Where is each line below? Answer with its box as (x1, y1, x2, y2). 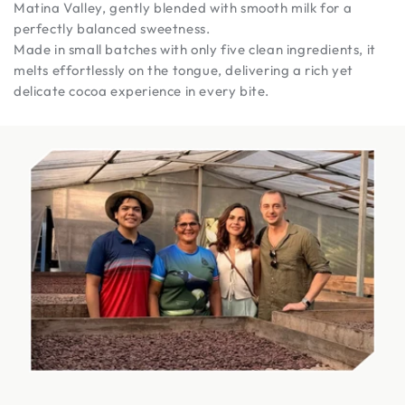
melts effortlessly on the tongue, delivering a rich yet (14, 61, 354, 79)
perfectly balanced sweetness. (14, 19, 211, 37)
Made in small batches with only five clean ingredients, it (14, 40, 376, 58)
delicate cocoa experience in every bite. (14, 81, 270, 99)
